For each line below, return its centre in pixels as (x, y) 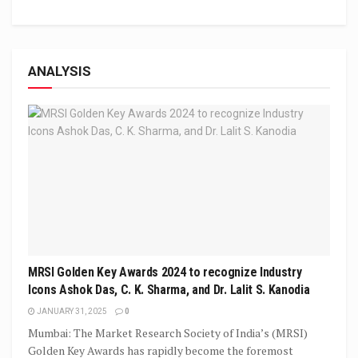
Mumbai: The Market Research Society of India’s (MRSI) (168, 332)
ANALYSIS (60, 71)
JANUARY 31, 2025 (71, 311)
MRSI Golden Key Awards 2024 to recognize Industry (165, 272)
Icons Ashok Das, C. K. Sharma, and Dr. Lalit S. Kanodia (169, 289)
